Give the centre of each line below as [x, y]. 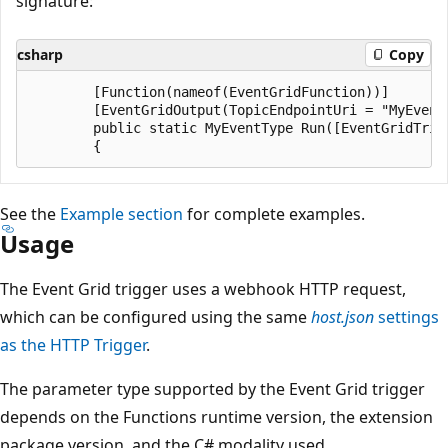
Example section [121, 213]
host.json [342, 316]
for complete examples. [274, 213]
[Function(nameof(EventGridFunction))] [209, 91]
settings [406, 316]
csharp [40, 54]
